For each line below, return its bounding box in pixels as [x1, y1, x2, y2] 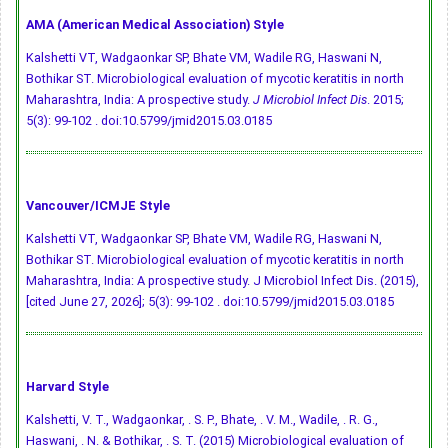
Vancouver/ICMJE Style [26, 198, 170, 214]
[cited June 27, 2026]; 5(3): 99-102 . [26, 294, 223, 310]
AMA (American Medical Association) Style [26, 17, 284, 33]
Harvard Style [26, 379, 109, 395]
